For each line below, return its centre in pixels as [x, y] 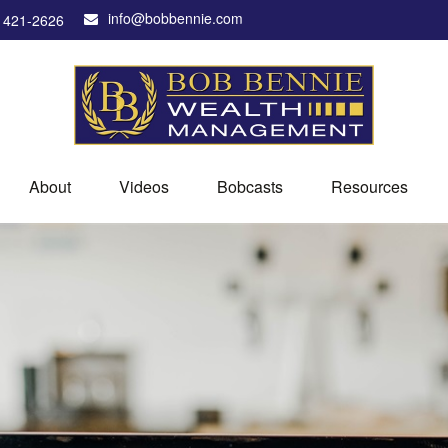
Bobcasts [249, 186]
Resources [369, 186]
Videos [143, 186]
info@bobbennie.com [175, 18]
